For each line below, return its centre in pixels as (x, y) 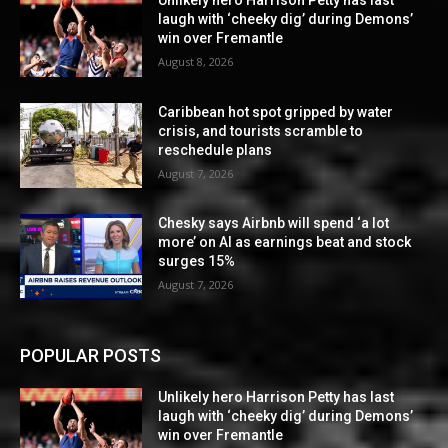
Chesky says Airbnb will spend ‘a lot (274, 223)
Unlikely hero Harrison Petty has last (276, 396)
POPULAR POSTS (90, 355)
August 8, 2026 (196, 61)
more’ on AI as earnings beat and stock (285, 242)
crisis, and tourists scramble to (261, 130)
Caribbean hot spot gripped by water (276, 111)
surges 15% (197, 261)
